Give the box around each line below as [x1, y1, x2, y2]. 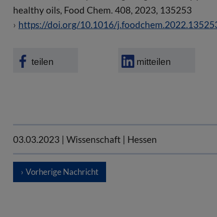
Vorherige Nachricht [26, 167, 98, 177]
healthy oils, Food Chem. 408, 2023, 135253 [13, 4, 192, 15]
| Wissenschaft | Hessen [62, 134, 157, 145]
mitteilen [136, 57, 171, 67]
